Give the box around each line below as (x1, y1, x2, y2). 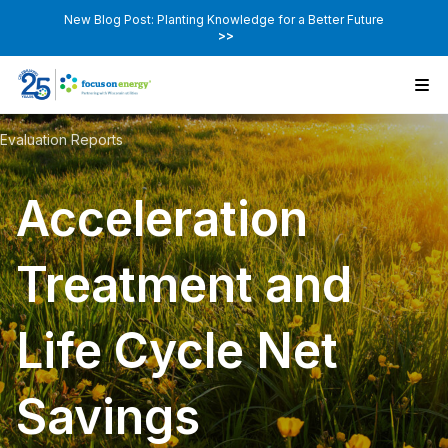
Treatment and (16, 255, 352, 315)
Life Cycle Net (16, 321, 338, 381)
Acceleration (16, 189, 308, 249)
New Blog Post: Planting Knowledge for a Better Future (64, 12, 384, 27)
